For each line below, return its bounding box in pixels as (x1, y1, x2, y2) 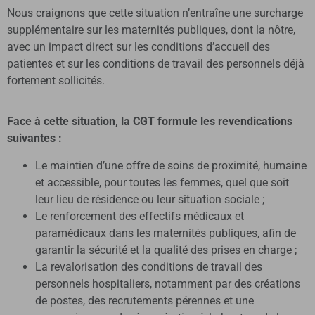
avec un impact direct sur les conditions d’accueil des (7, 40, 270, 54)
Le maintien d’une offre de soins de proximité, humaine (35, 158, 307, 172)
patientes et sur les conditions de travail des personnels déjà (7, 57, 304, 71)
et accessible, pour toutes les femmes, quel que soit (35, 175, 289, 189)
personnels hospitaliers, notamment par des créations (35, 276, 300, 290)
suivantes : (7, 131, 62, 146)
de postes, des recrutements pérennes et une (35, 293, 254, 307)
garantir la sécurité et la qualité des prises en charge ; (35, 243, 297, 257)
